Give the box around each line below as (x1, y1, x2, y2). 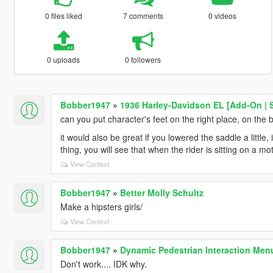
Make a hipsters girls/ (60, 200, 143, 213)
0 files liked (44, 10, 82, 21)
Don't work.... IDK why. (60, 257, 147, 270)
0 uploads (47, 54, 80, 65)
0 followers (125, 54, 161, 65)
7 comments (122, 10, 163, 21)
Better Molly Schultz (119, 186, 204, 199)
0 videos (208, 10, 237, 21)
